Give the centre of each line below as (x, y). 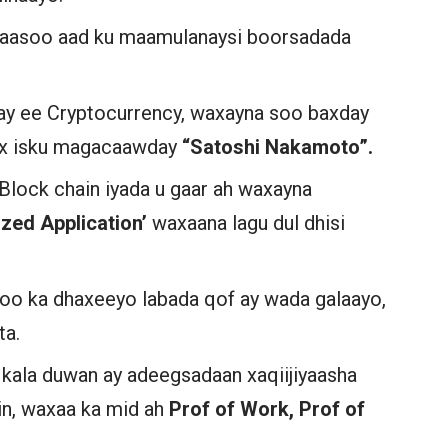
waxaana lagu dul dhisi (249, 222)
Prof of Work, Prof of (267, 408)
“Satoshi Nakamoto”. (278, 146)
